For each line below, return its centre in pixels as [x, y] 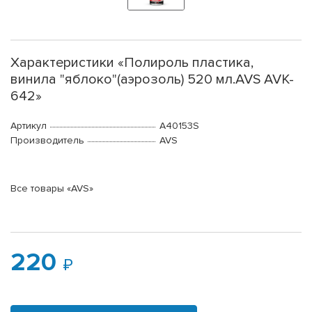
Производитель [47, 141]
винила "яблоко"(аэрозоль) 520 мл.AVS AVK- [152, 80]
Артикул [29, 126]
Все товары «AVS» [52, 189]
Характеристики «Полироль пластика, [132, 63]
